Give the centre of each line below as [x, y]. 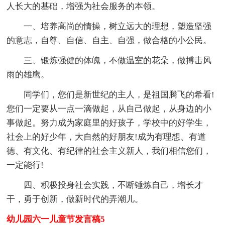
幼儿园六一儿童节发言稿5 [56, 219]
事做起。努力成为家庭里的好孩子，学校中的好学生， [109, 123]
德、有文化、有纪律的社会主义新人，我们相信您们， [109, 151]
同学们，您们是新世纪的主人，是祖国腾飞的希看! [119, 94]
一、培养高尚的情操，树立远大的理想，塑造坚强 [118, 26]
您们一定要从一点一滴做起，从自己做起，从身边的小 [109, 108]
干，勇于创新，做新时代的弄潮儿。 [75, 199]
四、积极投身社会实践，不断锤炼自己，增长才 [114, 185]
